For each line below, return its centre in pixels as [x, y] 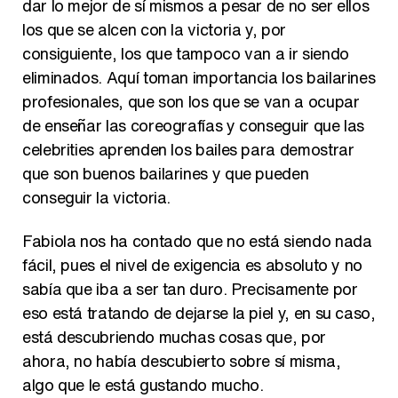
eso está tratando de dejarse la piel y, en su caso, [199, 313]
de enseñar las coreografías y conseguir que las [194, 125]
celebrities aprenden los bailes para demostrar [188, 149]
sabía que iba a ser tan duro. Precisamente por [190, 289]
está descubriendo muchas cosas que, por [174, 337]
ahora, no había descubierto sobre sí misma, [182, 361]
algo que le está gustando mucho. [143, 385]
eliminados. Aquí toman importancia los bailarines [199, 77]
